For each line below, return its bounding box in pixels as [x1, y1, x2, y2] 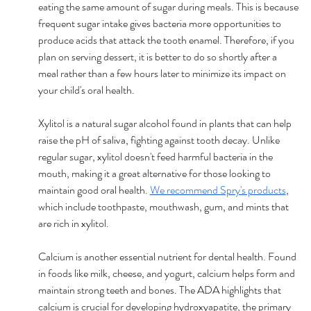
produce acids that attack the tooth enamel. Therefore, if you [37, 31, 296, 48]
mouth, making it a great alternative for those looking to [37, 165, 273, 181]
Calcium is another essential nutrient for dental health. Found [37, 248, 299, 264]
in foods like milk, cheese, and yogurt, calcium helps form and [37, 264, 297, 281]
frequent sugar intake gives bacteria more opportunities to [37, 15, 283, 31]
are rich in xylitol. [37, 215, 109, 231]
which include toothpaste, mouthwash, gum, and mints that [37, 198, 291, 215]
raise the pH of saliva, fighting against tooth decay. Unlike [37, 131, 282, 148]
